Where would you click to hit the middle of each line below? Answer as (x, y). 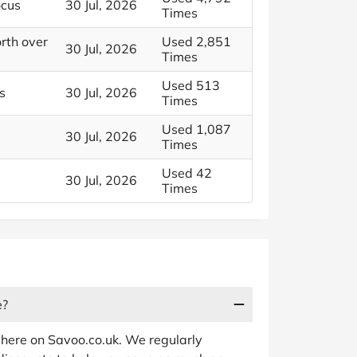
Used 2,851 (196, 41)
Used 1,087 (196, 129)
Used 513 (191, 85)
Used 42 (187, 173)
